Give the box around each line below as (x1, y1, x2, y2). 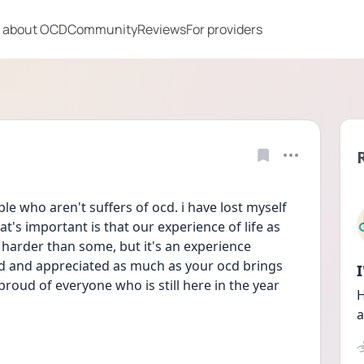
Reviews (137, 20, 186, 38)
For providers (186, 20, 262, 38)
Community (67, 20, 137, 38)
